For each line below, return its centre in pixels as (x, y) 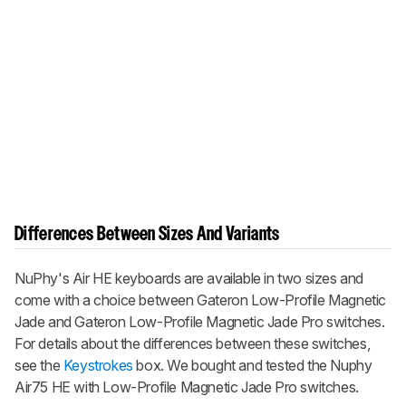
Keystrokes (98, 366)
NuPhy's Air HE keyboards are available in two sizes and (189, 279)
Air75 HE (43, 387)
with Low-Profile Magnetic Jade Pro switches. (214, 387)
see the (39, 366)
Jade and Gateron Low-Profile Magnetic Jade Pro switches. (200, 322)
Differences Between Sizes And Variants (147, 235)
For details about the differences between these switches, (193, 344)
